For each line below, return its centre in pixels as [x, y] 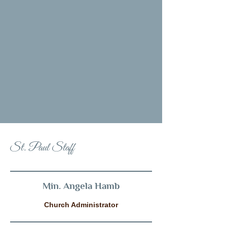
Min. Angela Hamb [81, 186]
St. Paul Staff [42, 148]
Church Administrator [81, 205]
